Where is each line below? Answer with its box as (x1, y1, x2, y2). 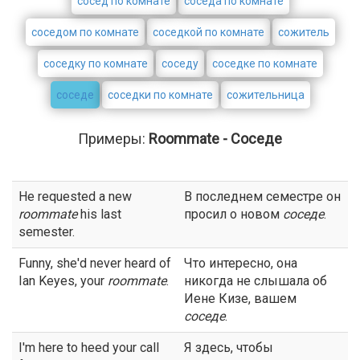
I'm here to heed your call (18, 340, 159, 355)
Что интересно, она (184, 256, 297, 271)
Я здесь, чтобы (184, 340, 273, 355)
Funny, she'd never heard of (18, 256, 171, 271)
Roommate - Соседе (149, 130, 282, 147)
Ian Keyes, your (18, 273, 108, 288)
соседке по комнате (211, 57, 317, 70)
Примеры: (78, 130, 149, 147)
